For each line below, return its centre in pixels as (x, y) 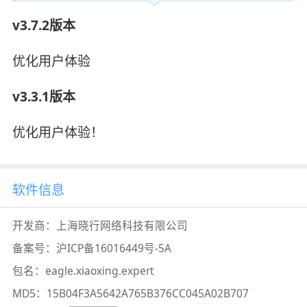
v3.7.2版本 (44, 25)
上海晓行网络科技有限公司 (122, 226)
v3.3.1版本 (44, 96)
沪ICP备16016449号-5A (113, 248)
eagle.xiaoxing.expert (99, 271)
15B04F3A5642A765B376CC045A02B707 (147, 294)
